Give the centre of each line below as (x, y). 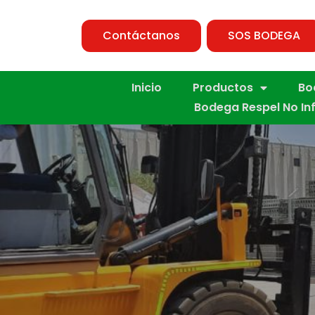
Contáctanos (141, 35)
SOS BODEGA (264, 35)
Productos (223, 88)
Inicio (147, 88)
